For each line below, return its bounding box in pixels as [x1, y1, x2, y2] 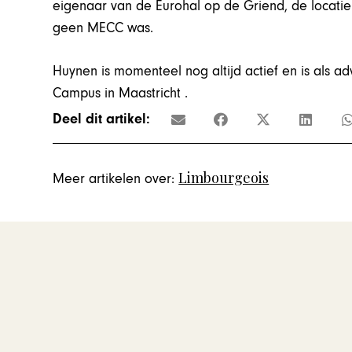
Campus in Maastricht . [53, 84, 189, 101]
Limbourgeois [178, 168, 269, 188]
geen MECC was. [53, 19, 154, 36]
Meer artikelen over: [53, 170, 175, 188]
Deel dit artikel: [53, 111, 151, 128]
